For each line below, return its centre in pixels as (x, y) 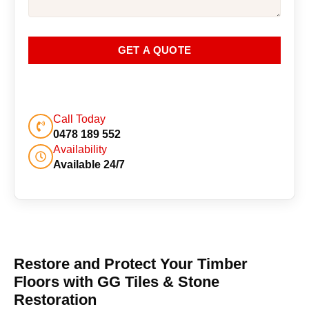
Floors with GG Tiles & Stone (117, 281)
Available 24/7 (89, 164)
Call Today (79, 119)
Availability (80, 149)
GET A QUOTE (154, 50)
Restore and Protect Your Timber (131, 263)
